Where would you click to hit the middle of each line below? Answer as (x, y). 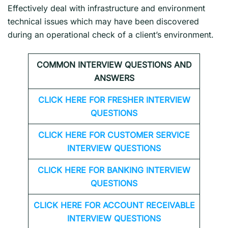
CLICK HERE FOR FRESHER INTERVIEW (114, 99)
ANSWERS (114, 78)
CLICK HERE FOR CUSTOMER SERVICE (114, 135)
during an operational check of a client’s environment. (111, 34)
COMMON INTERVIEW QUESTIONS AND (114, 64)
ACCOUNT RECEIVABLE (149, 205)
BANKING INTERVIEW (149, 170)
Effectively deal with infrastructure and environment (106, 8)
